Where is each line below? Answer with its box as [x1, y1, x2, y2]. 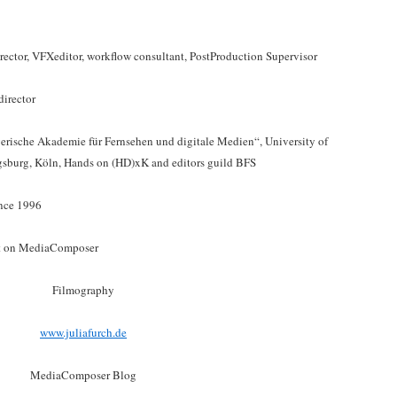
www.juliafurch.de [40, 324, 127, 340]
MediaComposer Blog [30, 367, 136, 383]
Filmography [52, 282, 114, 298]
